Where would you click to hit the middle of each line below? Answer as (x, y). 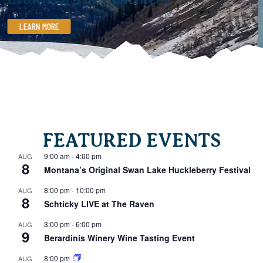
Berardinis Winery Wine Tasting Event (120, 237)
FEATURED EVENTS (131, 140)
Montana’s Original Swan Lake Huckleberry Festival (148, 169)
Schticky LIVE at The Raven (100, 203)
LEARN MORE (45, 22)
